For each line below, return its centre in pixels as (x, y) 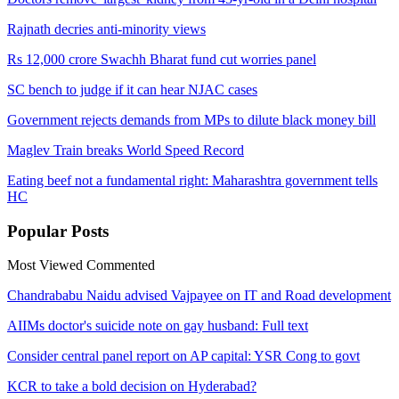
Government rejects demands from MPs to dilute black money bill (191, 119)
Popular (39, 231)
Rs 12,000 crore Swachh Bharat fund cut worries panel (162, 59)
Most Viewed (45, 265)
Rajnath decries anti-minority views (106, 28)
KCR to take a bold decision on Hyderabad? (132, 387)
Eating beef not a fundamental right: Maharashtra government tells (192, 180)
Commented (121, 265)
